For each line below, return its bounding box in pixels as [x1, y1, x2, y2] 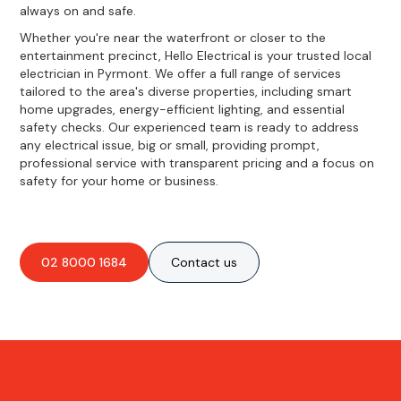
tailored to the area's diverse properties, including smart [20, 82, 353, 99]
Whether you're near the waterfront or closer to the [20, 29, 327, 46]
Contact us [171, 253, 238, 270]
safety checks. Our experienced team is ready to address [20, 118, 360, 135]
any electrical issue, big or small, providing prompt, [20, 136, 320, 153]
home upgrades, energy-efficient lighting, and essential [20, 100, 346, 117]
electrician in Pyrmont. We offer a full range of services [20, 64, 342, 81]
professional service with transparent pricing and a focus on [20, 154, 375, 171]
